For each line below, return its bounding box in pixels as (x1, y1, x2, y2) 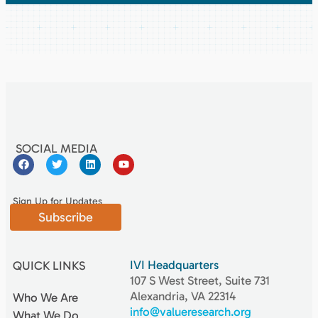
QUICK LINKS (13, 258, 85, 273)
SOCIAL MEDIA (16, 141, 97, 155)
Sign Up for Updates (13, 194, 102, 207)
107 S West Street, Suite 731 (129, 273, 270, 287)
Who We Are (13, 290, 78, 305)
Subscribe (38, 209, 93, 225)
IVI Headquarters (129, 257, 221, 272)
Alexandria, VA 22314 (129, 288, 236, 303)
